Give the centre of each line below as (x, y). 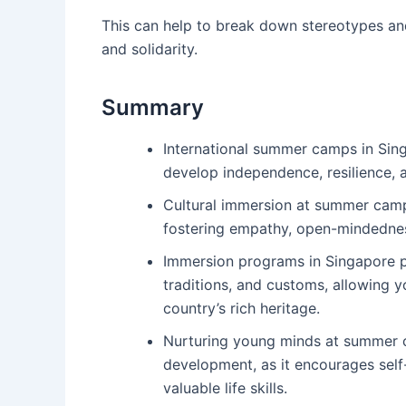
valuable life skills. (225, 388)
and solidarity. (150, 48)
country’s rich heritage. (242, 309)
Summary (153, 107)
